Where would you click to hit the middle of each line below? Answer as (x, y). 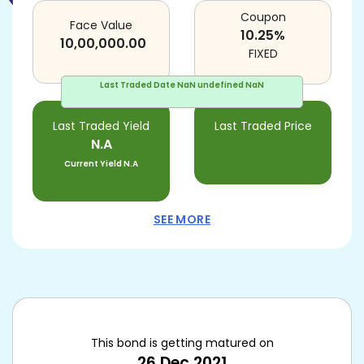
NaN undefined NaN (221, 85)
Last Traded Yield (101, 126)
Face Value (101, 25)
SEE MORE (182, 219)
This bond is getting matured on (182, 343)
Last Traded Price (263, 126)
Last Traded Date (138, 85)
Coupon (263, 17)
